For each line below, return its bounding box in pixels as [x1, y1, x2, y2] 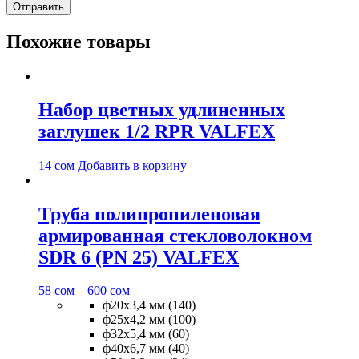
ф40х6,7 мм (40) [103, 341, 189, 356]
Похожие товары [6, 30, 151, 52]
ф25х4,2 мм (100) [103, 313, 196, 327]
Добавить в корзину [78, 158, 187, 172]
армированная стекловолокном [38, 224, 312, 246]
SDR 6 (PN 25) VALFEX [38, 246, 239, 268]
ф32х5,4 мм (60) [103, 327, 189, 341]
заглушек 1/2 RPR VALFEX [38, 120, 275, 142]
